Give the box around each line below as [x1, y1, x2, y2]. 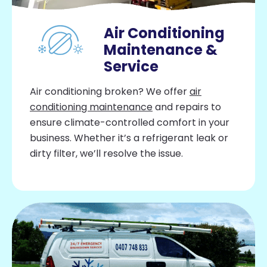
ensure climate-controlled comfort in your [30, 115, 229, 129]
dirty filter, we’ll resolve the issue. [30, 146, 183, 160]
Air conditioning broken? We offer [30, 84, 190, 98]
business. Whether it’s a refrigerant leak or [30, 131, 228, 145]
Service [104, 56, 159, 76]
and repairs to [153, 100, 221, 114]
